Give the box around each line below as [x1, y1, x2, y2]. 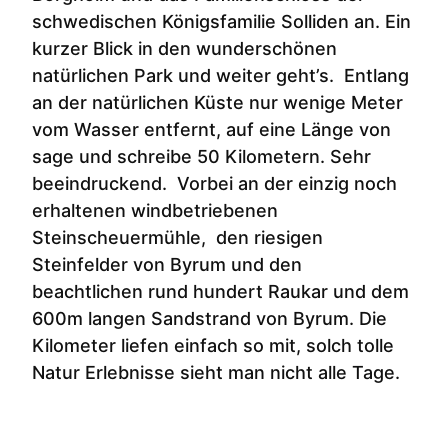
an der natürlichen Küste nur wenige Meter [32, 92, 403, 114]
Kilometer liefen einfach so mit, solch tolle [32, 335, 394, 357]
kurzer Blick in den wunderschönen [32, 38, 337, 60]
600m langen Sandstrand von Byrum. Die [32, 308, 387, 330]
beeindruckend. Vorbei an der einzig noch [32, 173, 397, 195]
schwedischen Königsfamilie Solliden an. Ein [32, 11, 411, 33]
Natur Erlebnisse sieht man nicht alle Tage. [32, 362, 400, 384]
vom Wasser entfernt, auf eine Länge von [32, 119, 391, 141]
